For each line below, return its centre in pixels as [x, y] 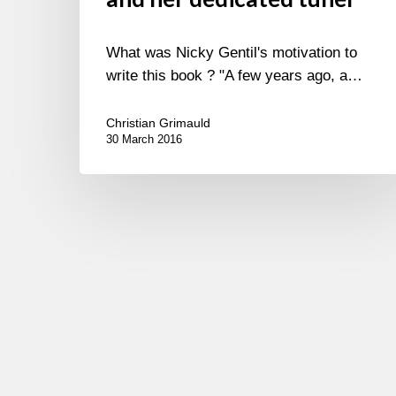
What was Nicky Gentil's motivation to [232, 52]
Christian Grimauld [158, 122]
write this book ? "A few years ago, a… [234, 75]
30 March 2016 [144, 139]
